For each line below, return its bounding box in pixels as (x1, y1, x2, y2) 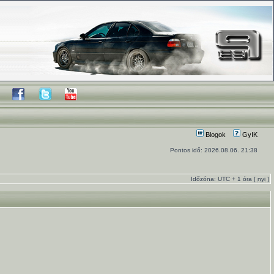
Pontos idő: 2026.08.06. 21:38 (170, 147, 257, 154)
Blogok (204, 131, 226, 138)
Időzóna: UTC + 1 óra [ (191, 176, 257, 182)
